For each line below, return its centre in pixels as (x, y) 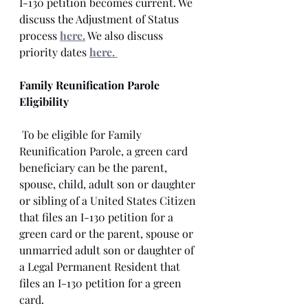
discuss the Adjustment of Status (100, 19)
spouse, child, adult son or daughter (109, 184)
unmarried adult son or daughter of (108, 250)
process (40, 35)
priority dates (54, 52)
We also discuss (125, 35)
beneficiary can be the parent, (95, 167)
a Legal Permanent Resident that (101, 266)
